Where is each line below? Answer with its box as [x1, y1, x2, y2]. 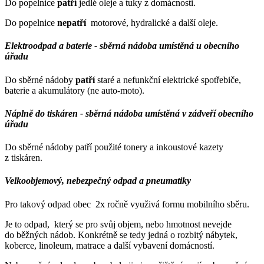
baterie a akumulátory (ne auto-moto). [5, 85, 144, 95]
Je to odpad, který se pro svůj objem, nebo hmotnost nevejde [5, 219, 232, 229]
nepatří [57, 18, 86, 28]
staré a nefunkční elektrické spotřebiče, [95, 74, 241, 85]
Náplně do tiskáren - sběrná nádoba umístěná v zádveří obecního [5, 108, 253, 118]
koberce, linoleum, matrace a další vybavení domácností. [5, 240, 214, 250]
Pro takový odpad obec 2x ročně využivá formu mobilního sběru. [5, 199, 249, 209]
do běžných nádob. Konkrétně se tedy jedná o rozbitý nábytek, [5, 229, 237, 240]
